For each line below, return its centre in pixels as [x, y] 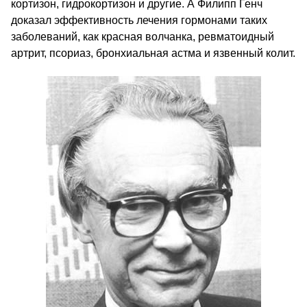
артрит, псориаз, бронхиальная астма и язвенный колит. [153, 53]
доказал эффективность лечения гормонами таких [139, 20]
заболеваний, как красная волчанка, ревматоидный [143, 37]
